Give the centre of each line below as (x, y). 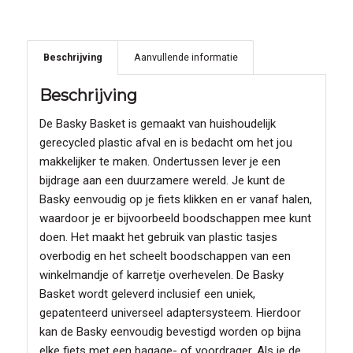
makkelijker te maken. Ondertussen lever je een (160, 161)
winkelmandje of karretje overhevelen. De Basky (161, 275)
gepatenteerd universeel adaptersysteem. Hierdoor (170, 312)
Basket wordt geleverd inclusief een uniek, (147, 294)
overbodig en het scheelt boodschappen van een (165, 256)
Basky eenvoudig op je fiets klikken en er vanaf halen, (175, 199)
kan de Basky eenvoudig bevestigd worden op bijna (170, 331)
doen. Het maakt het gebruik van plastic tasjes (158, 237)
